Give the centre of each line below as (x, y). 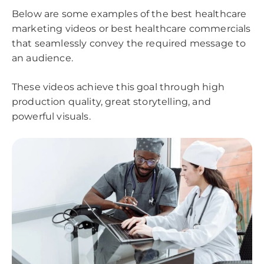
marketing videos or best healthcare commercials (131, 28)
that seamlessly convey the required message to (129, 43)
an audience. (44, 58)
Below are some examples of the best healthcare (129, 14)
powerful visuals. (51, 116)
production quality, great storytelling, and (111, 101)
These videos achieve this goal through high (118, 87)
